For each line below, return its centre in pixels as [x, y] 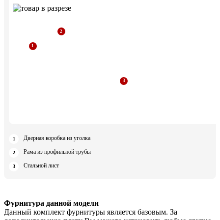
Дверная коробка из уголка [57, 138]
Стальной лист [41, 165]
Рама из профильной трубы [57, 151]
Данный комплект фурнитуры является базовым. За [91, 212]
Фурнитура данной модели [51, 203]
